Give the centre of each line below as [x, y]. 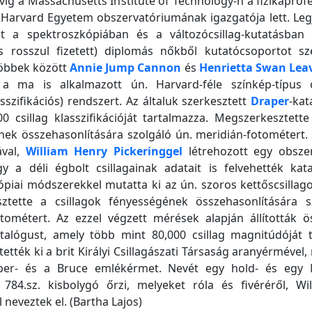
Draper [270, 101]
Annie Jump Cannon [126, 68]
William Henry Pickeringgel [104, 151]
